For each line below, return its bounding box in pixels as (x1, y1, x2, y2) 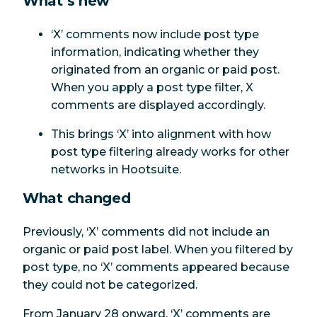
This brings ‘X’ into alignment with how (51, 127, 271, 141)
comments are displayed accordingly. (51, 98, 265, 112)
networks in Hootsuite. (51, 162, 181, 176)
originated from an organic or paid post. (51, 62, 279, 76)
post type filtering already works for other (51, 144, 289, 158)
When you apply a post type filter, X (51, 80, 253, 94)
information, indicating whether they (51, 45, 259, 59)
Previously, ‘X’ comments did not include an (23, 224, 270, 238)
